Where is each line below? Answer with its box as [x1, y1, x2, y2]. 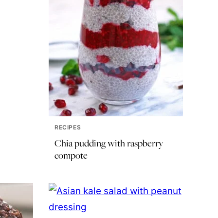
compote [54, 148, 88, 162]
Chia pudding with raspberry [54, 136, 163, 149]
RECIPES [54, 123, 81, 131]
